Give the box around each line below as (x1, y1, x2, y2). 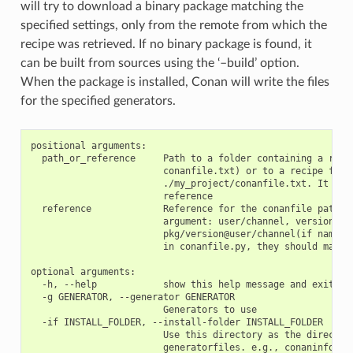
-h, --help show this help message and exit (30, 278, 334, 290)
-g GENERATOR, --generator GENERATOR (30, 291, 235, 303)
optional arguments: (30, 266, 136, 277)
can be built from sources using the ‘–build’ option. (20, 56, 299, 69)
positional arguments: (30, 139, 147, 151)
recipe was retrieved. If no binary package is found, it (20, 37, 312, 50)
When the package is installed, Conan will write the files (20, 75, 329, 88)
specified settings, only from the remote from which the (20, 18, 327, 32)
